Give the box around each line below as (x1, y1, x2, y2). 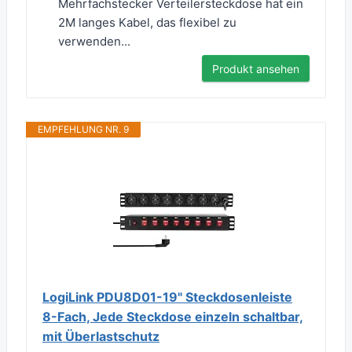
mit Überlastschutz (42, 328, 159, 345)
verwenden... (58, 34, 130, 49)
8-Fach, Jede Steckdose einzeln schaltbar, (42, 309, 303, 325)
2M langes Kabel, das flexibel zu (58, 15, 236, 31)
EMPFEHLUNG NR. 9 (38, 123, 129, 136)
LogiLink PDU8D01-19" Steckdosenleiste (42, 289, 292, 306)
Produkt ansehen (212, 62, 299, 76)
